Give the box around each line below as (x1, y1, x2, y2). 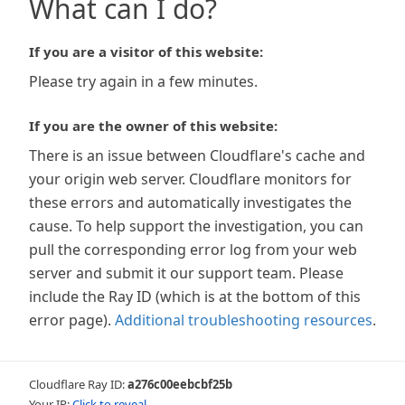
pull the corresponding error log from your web (29, 240, 357, 259)
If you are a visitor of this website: (29, 42, 263, 61)
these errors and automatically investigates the (29, 193, 352, 212)
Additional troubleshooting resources (115, 310, 372, 330)
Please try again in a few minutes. (29, 71, 258, 91)
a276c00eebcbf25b (127, 376, 232, 392)
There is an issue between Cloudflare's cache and (29, 146, 365, 165)
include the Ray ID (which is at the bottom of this (29, 287, 361, 306)
